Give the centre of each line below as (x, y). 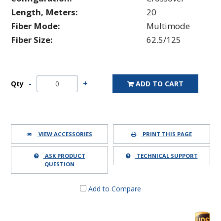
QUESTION (59, 164)
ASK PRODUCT (64, 155)
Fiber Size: (32, 39)
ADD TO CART (160, 83)
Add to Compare (114, 188)
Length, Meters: (44, 12)
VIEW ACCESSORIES (65, 134)
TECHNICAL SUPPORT (166, 155)
